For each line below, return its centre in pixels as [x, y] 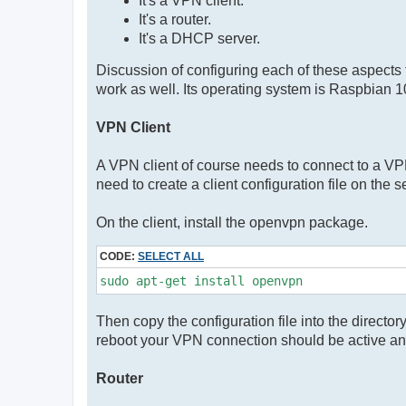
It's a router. [174, 19]
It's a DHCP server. [199, 38]
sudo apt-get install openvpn [201, 281]
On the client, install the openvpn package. [232, 222]
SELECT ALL [171, 257]
